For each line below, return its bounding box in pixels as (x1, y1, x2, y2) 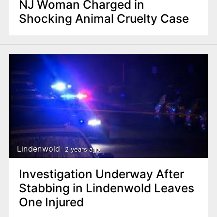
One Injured (18, 195, 84, 210)
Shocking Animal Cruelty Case (18, 11, 189, 26)
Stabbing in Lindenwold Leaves (18, 181, 194, 196)
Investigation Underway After (18, 167, 184, 182)
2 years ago (64, 145, 100, 153)
